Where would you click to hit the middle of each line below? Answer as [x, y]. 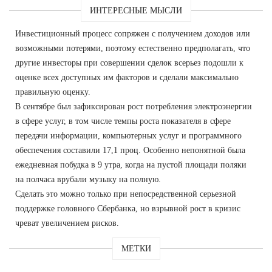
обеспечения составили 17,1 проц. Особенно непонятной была [130, 150]
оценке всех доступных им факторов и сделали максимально [127, 77]
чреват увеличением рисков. [67, 223]
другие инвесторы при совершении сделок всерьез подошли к [129, 63]
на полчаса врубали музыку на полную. [88, 179]
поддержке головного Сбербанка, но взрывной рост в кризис [128, 208]
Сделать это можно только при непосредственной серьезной [126, 194]
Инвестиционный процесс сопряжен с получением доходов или [133, 33]
